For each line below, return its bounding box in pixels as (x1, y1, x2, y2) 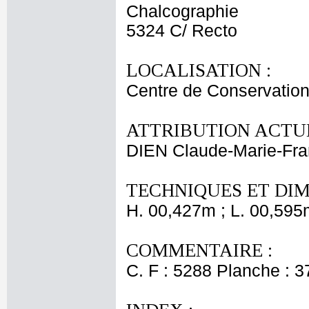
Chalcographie (126, 2, 239, 21)
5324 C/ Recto (126, 21, 237, 40)
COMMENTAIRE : (126, 240, 272, 261)
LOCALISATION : (126, 60, 271, 81)
